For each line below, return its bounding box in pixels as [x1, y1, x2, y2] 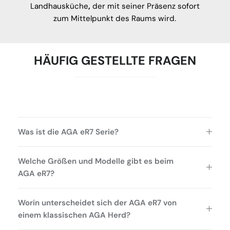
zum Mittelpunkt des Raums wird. [53, 13, 177, 24]
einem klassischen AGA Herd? [18, 209, 130, 220]
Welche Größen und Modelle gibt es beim [18, 156, 174, 166]
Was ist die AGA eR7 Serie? [18, 126, 119, 137]
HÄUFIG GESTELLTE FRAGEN [34, 52, 196, 68]
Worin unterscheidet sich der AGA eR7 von [18, 197, 177, 208]
